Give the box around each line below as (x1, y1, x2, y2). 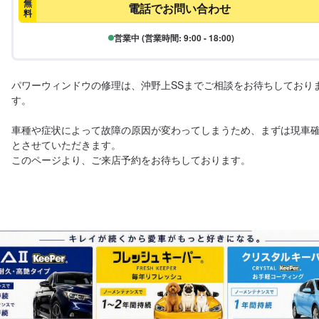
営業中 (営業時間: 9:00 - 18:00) (113, 31, 234, 44)
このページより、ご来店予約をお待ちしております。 (11, 152, 251, 167)
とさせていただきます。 (11, 137, 121, 152)
